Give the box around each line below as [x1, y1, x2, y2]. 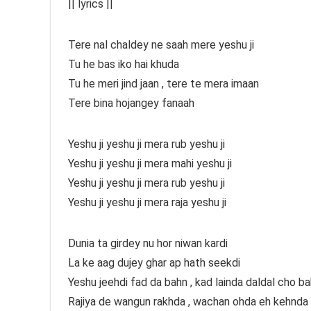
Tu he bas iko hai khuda [68, 58, 179, 72]
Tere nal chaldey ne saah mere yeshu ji [68, 38, 254, 52]
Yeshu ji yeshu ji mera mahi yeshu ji [68, 157, 232, 171]
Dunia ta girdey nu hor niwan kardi [68, 237, 228, 251]
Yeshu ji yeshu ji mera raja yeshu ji [68, 196, 226, 210]
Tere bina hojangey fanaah [68, 96, 194, 110]
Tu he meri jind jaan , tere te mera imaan [68, 77, 259, 91]
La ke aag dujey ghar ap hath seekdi [68, 256, 240, 270]
